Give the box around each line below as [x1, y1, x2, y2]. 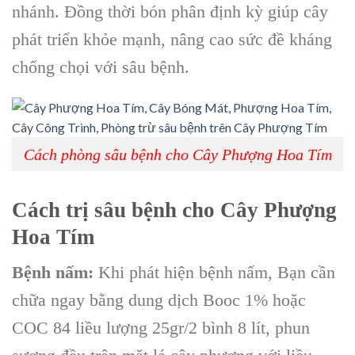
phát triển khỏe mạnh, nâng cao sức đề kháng [12, 29, 332, 50]
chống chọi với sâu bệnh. [12, 57, 189, 78]
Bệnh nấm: [12, 261, 94, 282]
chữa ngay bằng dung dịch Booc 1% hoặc [12, 289, 306, 310]
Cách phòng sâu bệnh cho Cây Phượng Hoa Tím [23, 145, 332, 163]
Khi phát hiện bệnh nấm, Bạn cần [94, 261, 335, 282]
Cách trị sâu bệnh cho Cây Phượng [12, 198, 337, 223]
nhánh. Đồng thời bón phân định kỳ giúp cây [12, 2, 328, 22]
